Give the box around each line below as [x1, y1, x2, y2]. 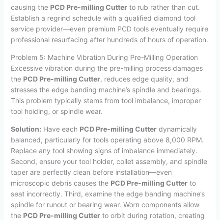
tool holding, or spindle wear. [10, 107, 103, 115]
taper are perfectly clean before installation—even [10, 167, 172, 176]
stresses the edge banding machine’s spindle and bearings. [10, 85, 201, 94]
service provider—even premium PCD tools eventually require [10, 24, 208, 33]
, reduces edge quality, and [100, 74, 189, 83]
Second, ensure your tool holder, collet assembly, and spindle [10, 157, 207, 165]
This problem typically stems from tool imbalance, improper [10, 96, 201, 105]
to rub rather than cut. [127, 2, 200, 11]
